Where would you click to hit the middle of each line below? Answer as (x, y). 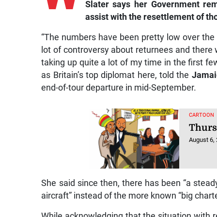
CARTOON (202, 115)
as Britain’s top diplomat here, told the (116, 75)
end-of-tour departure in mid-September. (119, 88)
